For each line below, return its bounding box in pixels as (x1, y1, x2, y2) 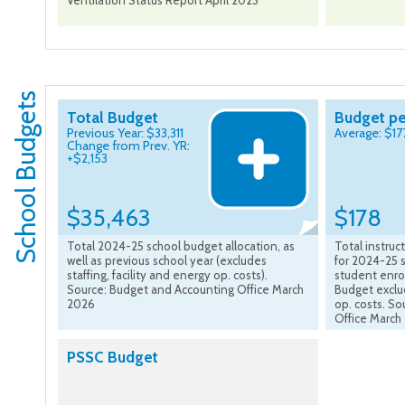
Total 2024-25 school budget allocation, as (67, 239, 295, 254)
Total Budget (67, 108, 158, 127)
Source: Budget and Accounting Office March (67, 282, 304, 297)
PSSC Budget (67, 348, 158, 367)
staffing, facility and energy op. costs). (67, 268, 268, 283)
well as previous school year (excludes (67, 253, 267, 268)
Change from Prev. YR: (67, 137, 190, 155)
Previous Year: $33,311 (67, 125, 184, 142)
